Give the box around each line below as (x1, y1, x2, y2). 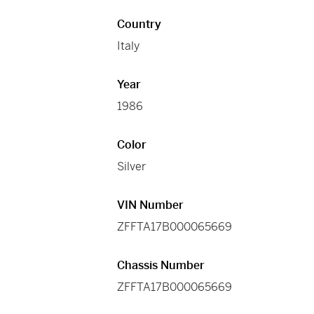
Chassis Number (117, 258, 205, 273)
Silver (117, 159, 146, 175)
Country (117, 17, 162, 32)
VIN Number (117, 198, 184, 213)
